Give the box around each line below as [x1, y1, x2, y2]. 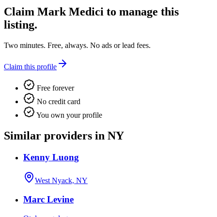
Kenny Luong [23, 152, 79, 162]
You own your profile [35, 110, 102, 119]
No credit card [35, 97, 80, 106]
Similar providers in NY [4, 129, 124, 142]
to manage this [104, 5, 179, 18]
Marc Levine [23, 194, 74, 205]
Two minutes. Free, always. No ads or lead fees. [4, 41, 151, 49]
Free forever [35, 83, 74, 92]
